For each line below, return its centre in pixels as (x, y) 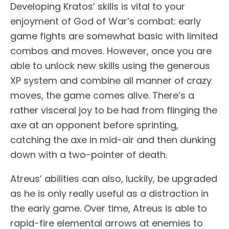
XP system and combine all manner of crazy (111, 80)
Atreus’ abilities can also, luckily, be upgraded (114, 178)
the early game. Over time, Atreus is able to (109, 208)
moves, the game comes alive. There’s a (102, 95)
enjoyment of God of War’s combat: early (106, 21)
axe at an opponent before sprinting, (94, 125)
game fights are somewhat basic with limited (114, 36)
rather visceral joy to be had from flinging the (114, 110)
